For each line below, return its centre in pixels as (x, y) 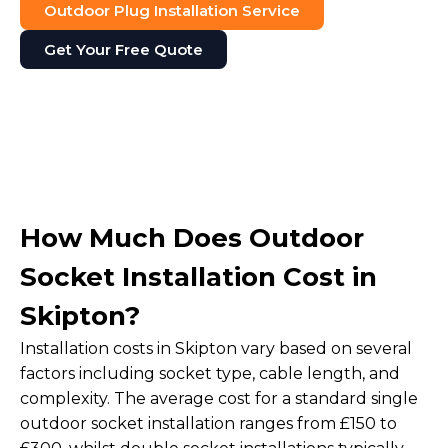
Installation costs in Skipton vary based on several (216, 349)
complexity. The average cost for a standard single (219, 399)
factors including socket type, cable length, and (210, 374)
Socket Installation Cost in (198, 277)
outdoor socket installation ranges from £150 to (208, 424)
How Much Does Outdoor (192, 238)
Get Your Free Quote (123, 50)
